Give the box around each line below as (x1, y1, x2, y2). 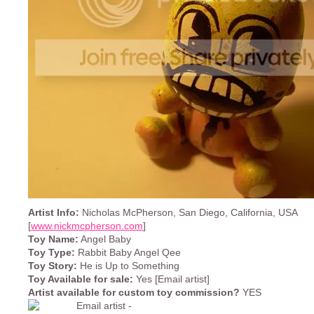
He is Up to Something (77, 261, 179, 271)
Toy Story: (28, 261, 77, 271)
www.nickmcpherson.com (31, 221, 143, 231)
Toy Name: (28, 234, 78, 245)
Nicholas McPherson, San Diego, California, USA (79, 207, 297, 218)
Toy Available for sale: (28, 274, 133, 285)
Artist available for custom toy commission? (28, 287, 240, 298)
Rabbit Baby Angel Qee (75, 247, 181, 258)
